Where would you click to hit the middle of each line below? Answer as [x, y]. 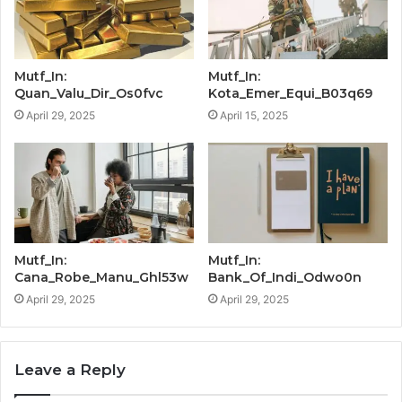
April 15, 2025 [254, 115]
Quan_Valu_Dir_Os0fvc [89, 93]
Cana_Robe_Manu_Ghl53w [101, 278]
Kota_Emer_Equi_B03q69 [290, 93]
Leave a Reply [70, 370]
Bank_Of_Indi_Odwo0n [285, 278]
